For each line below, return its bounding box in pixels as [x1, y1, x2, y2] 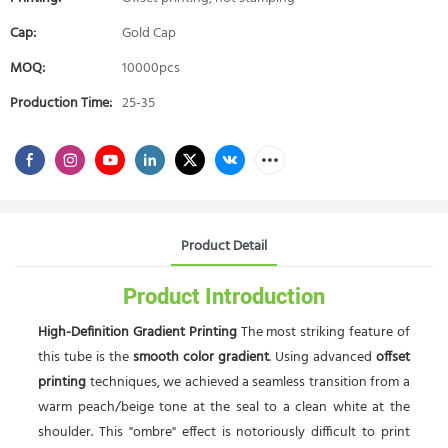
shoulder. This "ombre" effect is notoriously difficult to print [38, 421, 410, 445]
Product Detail [181, 234, 267, 258]
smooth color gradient [133, 346, 269, 370]
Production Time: [10, 91, 112, 115]
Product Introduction [123, 281, 325, 314]
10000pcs [122, 56, 180, 80]
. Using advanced [268, 346, 376, 370]
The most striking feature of [236, 321, 410, 345]
